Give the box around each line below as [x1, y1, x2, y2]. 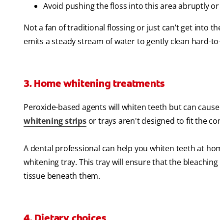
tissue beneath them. [24, 170, 101, 182]
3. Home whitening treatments [24, 77, 165, 90]
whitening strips [24, 115, 86, 127]
